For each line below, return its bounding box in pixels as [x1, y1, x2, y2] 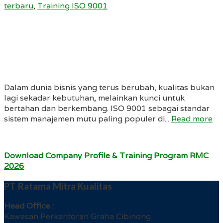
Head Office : [4, 201, 54, 212]
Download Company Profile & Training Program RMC [4, 150, 209, 161]
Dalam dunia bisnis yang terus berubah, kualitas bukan [4, 82, 215, 93]
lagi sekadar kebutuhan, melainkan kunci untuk [4, 92, 185, 103]
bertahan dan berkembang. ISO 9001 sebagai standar [4, 103, 210, 113]
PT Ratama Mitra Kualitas [4, 180, 112, 192]
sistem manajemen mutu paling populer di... [4, 113, 171, 124]
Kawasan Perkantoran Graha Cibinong [4, 211, 151, 222]
